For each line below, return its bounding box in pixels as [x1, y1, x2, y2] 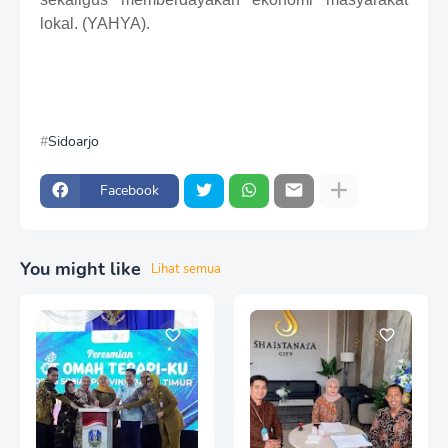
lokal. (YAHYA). [40, 14, 150, 32]
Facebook [100, 181, 159, 201]
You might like [20, 256, 141, 281]
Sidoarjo [48, 131, 99, 151]
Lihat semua [151, 259, 221, 278]
